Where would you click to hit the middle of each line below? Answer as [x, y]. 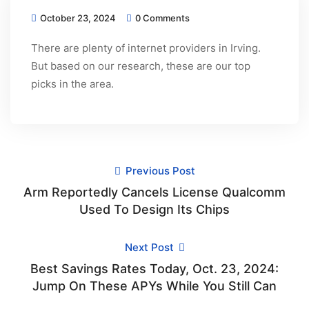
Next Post [150, 247]
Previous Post [159, 171]
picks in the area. [72, 84]
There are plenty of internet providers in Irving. [146, 48]
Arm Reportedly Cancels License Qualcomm [154, 192]
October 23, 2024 [77, 18]
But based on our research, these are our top [141, 66]
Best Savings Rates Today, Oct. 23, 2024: [154, 269]
